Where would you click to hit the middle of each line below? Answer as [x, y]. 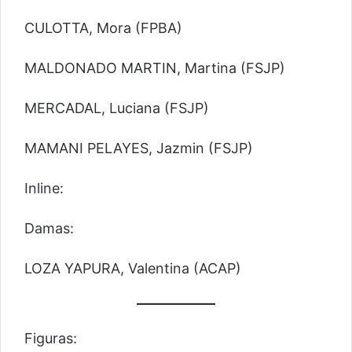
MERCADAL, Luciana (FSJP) [117, 108]
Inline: [44, 189]
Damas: [49, 229]
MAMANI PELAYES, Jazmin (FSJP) [139, 148]
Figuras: [51, 338]
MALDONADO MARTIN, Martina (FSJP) [155, 68]
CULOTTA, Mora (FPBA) [103, 28]
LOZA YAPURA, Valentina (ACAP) [133, 269]
